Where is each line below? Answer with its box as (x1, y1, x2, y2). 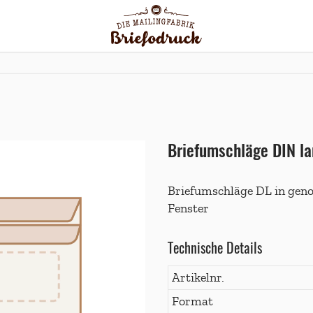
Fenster (168, 201, 209, 215)
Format (171, 293, 213, 308)
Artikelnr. (171, 270, 224, 284)
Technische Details (168, 238, 262, 257)
